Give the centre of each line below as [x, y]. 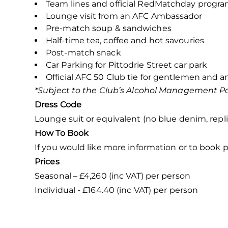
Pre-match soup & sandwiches [109, 28]
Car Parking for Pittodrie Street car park [127, 65]
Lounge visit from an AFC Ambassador [124, 16]
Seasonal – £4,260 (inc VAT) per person [112, 176]
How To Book [62, 133]
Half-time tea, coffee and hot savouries [125, 40]
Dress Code [58, 104]
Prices [47, 161]
